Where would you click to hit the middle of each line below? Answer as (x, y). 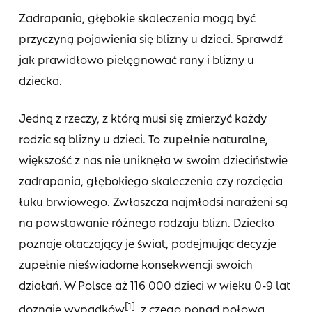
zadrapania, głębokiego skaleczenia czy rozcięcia (150, 181)
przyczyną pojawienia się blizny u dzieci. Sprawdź (150, 39)
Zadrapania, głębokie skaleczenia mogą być (137, 18)
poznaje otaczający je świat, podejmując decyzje (147, 243)
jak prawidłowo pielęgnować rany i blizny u (136, 60)
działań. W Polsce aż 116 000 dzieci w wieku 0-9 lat (154, 285)
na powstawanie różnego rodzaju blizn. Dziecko (146, 223)
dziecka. (40, 80)
